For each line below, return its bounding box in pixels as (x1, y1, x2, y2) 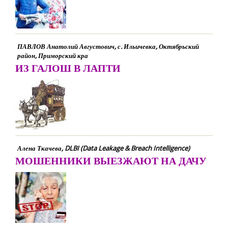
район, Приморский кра (17, 51, 88, 60)
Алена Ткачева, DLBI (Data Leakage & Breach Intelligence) (17, 144, 190, 153)
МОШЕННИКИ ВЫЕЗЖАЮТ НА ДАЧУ (15, 154, 207, 167)
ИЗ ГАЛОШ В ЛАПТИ (15, 61, 121, 75)
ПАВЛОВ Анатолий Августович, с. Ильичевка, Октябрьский (17, 42, 199, 51)
